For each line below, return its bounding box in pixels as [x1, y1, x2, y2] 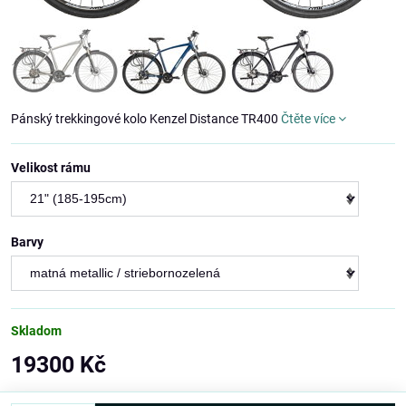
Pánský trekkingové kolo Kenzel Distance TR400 [11, 111, 281, 127]
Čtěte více [281, 111, 335, 127]
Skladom [11, 324, 62, 339]
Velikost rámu [11, 160, 91, 176]
